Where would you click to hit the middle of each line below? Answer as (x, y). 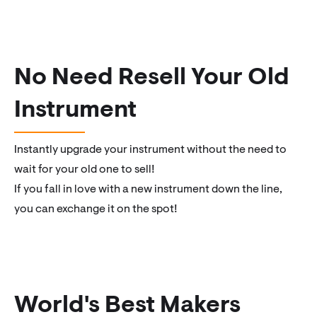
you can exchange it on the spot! (96, 209)
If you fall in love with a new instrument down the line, (148, 189)
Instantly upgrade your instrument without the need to (150, 150)
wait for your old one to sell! (85, 169)
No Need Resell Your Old (152, 78)
